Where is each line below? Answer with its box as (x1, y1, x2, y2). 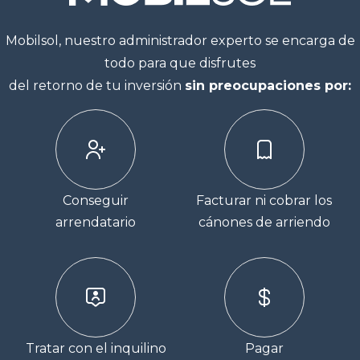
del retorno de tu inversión (9, 78, 185, 94)
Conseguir (63, 193, 129, 209)
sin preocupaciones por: (185, 78, 351, 94)
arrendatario (55, 215, 137, 231)
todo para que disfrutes (104, 55, 256, 72)
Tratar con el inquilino (25, 341, 166, 357)
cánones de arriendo (198, 215, 330, 231)
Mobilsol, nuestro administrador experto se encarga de (5, 33, 355, 49)
